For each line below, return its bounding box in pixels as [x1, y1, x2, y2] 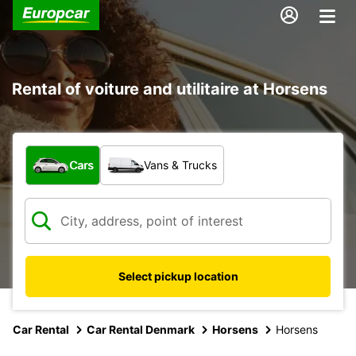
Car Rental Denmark [87, 322, 195, 336]
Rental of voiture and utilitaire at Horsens [12, 79, 327, 99]
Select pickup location [118, 269, 238, 283]
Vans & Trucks [144, 157, 217, 172]
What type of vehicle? [25, 145, 160, 161]
